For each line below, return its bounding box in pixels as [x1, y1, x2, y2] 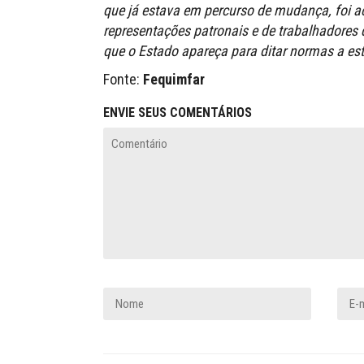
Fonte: [103, 71, 143, 88]
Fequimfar [143, 71, 205, 88]
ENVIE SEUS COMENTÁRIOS [103, 105, 252, 120]
